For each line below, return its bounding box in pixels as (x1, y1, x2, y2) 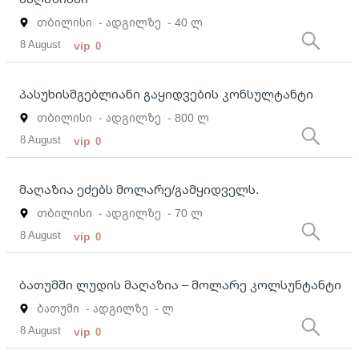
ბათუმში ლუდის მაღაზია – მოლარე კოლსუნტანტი (19, 276, 341, 293)
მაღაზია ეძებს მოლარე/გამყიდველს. (19, 181, 259, 198)
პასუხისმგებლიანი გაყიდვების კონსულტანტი (19, 86, 313, 103)
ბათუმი (37, 301, 79, 317)
